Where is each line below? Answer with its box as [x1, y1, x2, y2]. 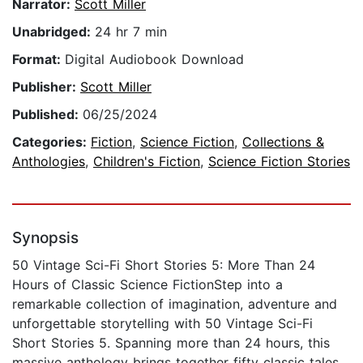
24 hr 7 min [95, 23, 167, 41]
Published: [12, 106, 83, 123]
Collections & [242, 134, 324, 151]
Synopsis [12, 228, 79, 248]
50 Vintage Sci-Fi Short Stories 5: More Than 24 [12, 257, 315, 274]
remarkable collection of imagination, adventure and [12, 296, 337, 313]
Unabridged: [12, 23, 95, 41]
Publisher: [12, 79, 80, 96]
